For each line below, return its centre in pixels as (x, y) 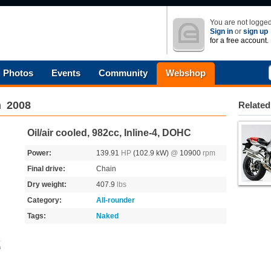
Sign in (221, 31)
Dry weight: (47, 184)
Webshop (186, 73)
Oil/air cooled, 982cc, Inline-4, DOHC (109, 133)
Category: (44, 200)
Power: (39, 153)
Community (123, 73)
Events (66, 73)
